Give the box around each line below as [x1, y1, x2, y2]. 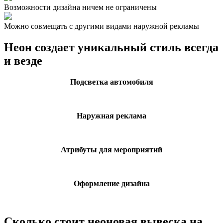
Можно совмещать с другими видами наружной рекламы [4, 22, 199, 31]
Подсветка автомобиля [70, 78, 153, 87]
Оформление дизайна [73, 179, 150, 188]
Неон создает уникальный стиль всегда [4, 41, 219, 54]
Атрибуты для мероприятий [61, 145, 162, 154]
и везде [4, 54, 42, 68]
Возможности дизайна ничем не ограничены [4, 3, 157, 12]
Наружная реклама [77, 111, 146, 120]
